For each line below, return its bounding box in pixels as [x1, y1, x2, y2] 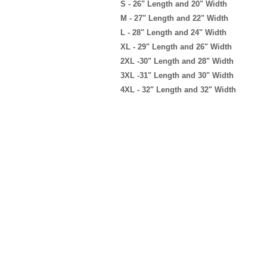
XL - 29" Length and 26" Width [120, 42, 232, 51]
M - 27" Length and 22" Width [120, 14, 228, 23]
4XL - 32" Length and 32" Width [120, 85, 236, 94]
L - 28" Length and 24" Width [120, 28, 226, 37]
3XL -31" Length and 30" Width [120, 71, 234, 80]
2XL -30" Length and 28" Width [120, 57, 234, 66]
